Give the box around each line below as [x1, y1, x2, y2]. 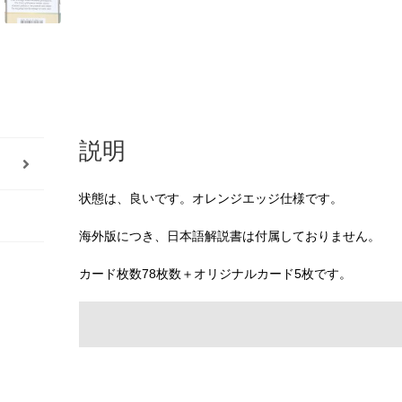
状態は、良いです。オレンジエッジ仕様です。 [79, 191, 343, 206]
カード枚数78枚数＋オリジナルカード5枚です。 [79, 266, 352, 281]
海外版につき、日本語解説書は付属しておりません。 [79, 229, 380, 244]
